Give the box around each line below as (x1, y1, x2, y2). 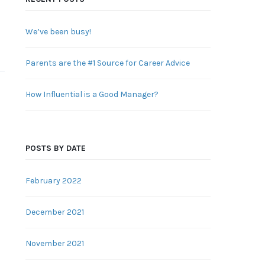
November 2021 (25, 238, 84, 248)
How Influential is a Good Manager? (25, 89, 159, 99)
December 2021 (25, 207, 84, 217)
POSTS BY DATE (25, 143, 86, 153)
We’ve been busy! (25, 27, 91, 37)
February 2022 (25, 176, 82, 186)
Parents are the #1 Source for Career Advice (25, 58, 190, 68)
